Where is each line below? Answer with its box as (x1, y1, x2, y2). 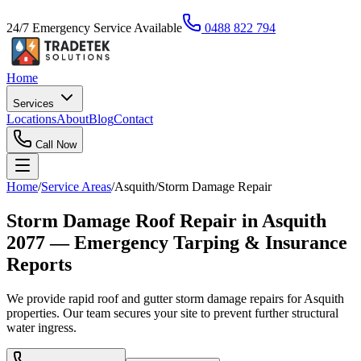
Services (13, 98, 57, 110)
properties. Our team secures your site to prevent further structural (6, 305, 338, 320)
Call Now (32, 139, 77, 151)
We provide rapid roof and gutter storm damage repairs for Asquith (6, 291, 344, 305)
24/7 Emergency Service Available (6, 21, 182, 35)
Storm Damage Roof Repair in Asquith (6, 210, 326, 231)
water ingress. (6, 320, 77, 334)
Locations (6, 112, 56, 126)
